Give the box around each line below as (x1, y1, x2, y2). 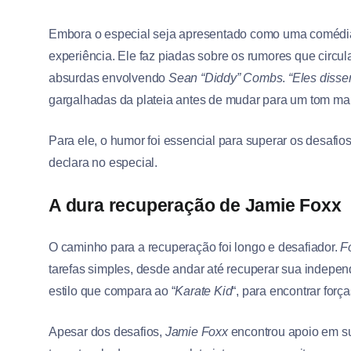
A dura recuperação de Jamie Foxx (49, 195, 342, 216)
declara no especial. (49, 156, 158, 170)
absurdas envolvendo (49, 71, 169, 85)
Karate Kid (175, 284, 233, 299)
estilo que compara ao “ (49, 284, 175, 299)
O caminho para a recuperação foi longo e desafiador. (49, 241, 341, 255)
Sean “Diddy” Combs (168, 71, 283, 85)
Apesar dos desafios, (49, 325, 165, 339)
